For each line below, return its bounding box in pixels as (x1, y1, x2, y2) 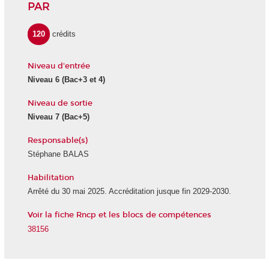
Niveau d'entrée (27, 61, 90, 71)
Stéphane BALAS (27, 150, 89, 159)
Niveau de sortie (27, 98, 92, 108)
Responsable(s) (27, 135, 88, 145)
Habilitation (27, 172, 74, 183)
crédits (52, 29, 76, 39)
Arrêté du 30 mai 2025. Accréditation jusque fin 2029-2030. (27, 187, 231, 196)
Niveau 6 (27, 75, 59, 85)
